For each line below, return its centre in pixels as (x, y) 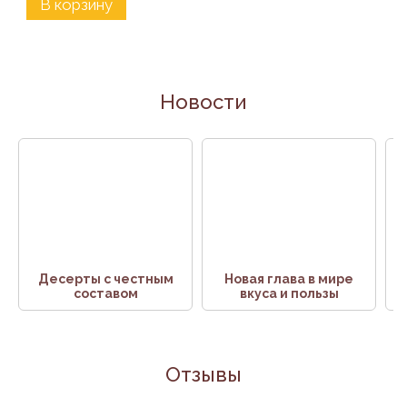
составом (105, 293)
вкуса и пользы (289, 293)
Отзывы (203, 374)
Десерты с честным (105, 278)
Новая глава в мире (289, 278)
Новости (203, 101)
